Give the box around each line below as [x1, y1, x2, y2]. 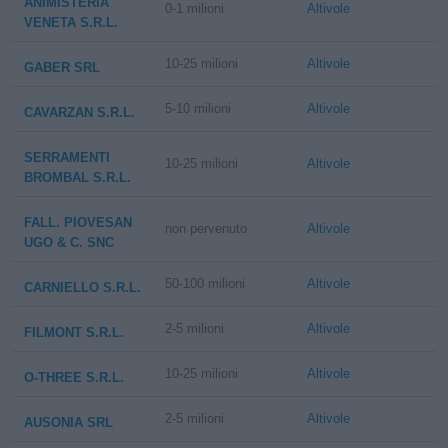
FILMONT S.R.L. [24, 325, 124, 340]
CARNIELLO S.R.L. [24, 280, 141, 295]
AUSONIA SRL [24, 415, 113, 430]
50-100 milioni [165, 276, 246, 291]
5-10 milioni [165, 101, 232, 116]
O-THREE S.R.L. [24, 370, 124, 385]
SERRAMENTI [24, 150, 110, 165]
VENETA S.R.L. [24, 15, 118, 30]
